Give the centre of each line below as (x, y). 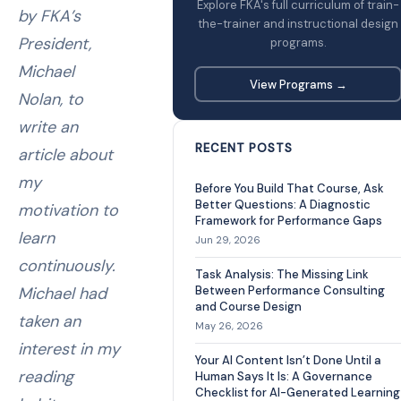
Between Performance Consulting (290, 290)
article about (65, 155)
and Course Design (248, 307)
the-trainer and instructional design (298, 24)
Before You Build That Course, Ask (290, 188)
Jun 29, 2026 (228, 240)
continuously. (67, 266)
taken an (49, 321)
